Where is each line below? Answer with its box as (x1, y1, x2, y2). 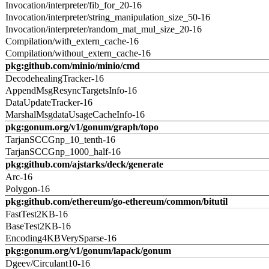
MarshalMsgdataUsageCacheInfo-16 (5, 109, 145, 119)
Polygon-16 (5, 184, 50, 194)
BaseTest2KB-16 (5, 221, 71, 231)
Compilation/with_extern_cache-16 (5, 36, 139, 46)
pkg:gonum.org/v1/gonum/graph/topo (5, 122, 159, 132)
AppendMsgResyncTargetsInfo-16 (5, 85, 137, 95)
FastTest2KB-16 (5, 209, 68, 219)
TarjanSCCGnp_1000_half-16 (5, 147, 121, 157)
